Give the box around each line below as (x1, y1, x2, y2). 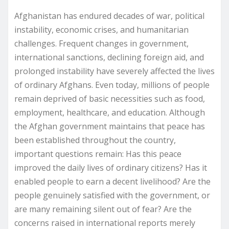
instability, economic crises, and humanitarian (14, 24, 189, 35)
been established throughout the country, (14, 134, 176, 146)
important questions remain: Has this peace (14, 148, 181, 159)
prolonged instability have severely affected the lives (14, 65, 215, 77)
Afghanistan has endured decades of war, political (14, 10, 204, 21)
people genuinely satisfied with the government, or (14, 189, 210, 201)
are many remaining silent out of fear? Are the (14, 203, 192, 215)
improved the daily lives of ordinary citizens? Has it (14, 162, 207, 173)
